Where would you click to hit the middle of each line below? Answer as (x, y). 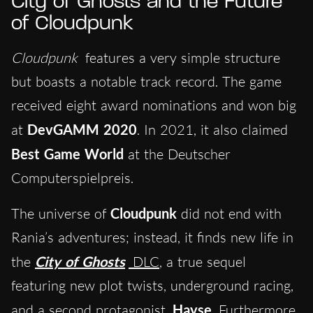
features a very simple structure (181, 58)
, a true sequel (203, 262)
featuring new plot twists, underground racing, (152, 286)
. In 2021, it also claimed (212, 130)
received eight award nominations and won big (154, 105)
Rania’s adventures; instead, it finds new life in (152, 238)
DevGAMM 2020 (82, 130)
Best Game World (70, 154)
